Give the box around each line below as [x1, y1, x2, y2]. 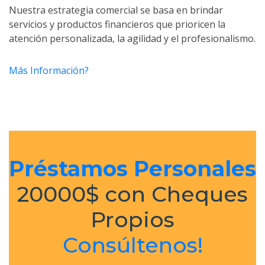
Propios [91, 206, 174, 233]
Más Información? [9, 64, 89, 77]
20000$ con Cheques [17, 181, 248, 208]
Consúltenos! [62, 232, 203, 258]
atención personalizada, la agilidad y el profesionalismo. [9, 32, 256, 46]
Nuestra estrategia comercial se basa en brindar [9, 4, 223, 17]
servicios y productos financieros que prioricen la [9, 18, 225, 31]
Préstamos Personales [9, 156, 256, 182]
